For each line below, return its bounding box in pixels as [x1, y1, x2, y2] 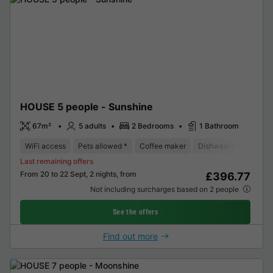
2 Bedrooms [132, 121, 174, 130]
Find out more [103, 231, 158, 242]
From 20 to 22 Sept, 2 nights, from [20, 169, 136, 179]
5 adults [79, 121, 106, 130]
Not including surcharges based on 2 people [90, 185, 241, 194]
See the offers [113, 208, 158, 217]
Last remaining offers [20, 157, 93, 166]
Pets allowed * [78, 141, 127, 151]
